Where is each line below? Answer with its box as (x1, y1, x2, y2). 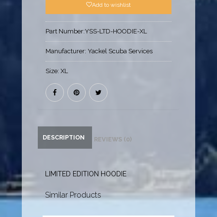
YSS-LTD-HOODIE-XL (85, 28, 147, 35)
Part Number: (46, 28, 85, 35)
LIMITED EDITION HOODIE (45, 170, 127, 178)
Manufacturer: (46, 47, 88, 55)
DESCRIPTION (43, 134, 85, 141)
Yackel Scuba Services (88, 47, 153, 55)
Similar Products (45, 190, 102, 200)
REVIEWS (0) (94, 136, 132, 143)
